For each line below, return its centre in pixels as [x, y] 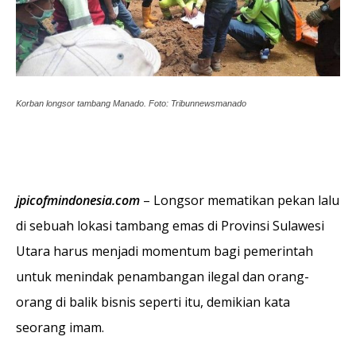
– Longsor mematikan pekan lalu [240, 200]
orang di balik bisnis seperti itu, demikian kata [153, 302]
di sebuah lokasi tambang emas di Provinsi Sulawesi [170, 225]
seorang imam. [60, 327]
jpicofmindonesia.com [78, 200]
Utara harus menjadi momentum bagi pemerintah [164, 251]
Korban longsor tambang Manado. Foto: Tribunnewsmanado [131, 103]
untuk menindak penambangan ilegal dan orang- [163, 276]
